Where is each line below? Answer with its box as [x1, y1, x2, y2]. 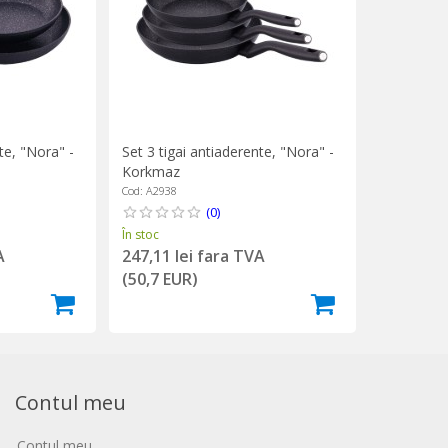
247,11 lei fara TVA [121, 244, 265, 267]
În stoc [121, 225, 159, 243]
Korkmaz [121, 161, 180, 181]
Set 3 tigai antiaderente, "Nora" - [121, 141, 334, 161]
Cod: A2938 [121, 182, 177, 198]
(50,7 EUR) [121, 267, 198, 290]
